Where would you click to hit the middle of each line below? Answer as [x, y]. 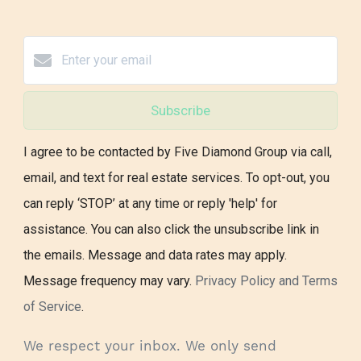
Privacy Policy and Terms [266, 281]
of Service [52, 307]
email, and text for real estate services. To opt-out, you [176, 178]
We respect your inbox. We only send [150, 346]
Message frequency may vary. [109, 281]
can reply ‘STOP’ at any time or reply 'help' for [150, 204]
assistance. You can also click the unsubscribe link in [171, 230]
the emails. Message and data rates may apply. [155, 255]
